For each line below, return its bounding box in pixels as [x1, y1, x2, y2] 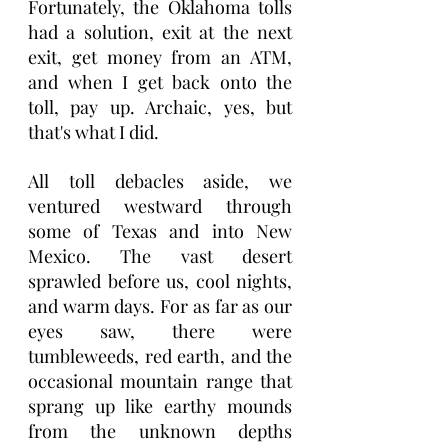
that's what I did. [28, 120, 159, 144]
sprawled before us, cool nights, [28, 269, 292, 293]
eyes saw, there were [28, 319, 292, 343]
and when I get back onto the [28, 70, 292, 94]
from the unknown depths [28, 419, 292, 443]
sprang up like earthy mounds [28, 394, 292, 418]
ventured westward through [28, 194, 292, 218]
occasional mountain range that [28, 369, 292, 393]
